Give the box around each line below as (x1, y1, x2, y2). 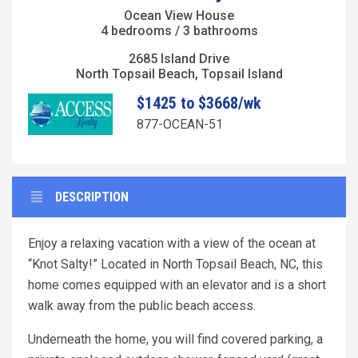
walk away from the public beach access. (28, 298, 259, 314)
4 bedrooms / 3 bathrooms (100, 22, 258, 38)
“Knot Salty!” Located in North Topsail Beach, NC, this (28, 257, 323, 272)
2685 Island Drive (129, 50, 229, 66)
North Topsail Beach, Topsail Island (75, 66, 283, 82)
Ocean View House (124, 7, 234, 23)
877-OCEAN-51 (136, 116, 223, 132)
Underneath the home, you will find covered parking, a (28, 332, 323, 348)
